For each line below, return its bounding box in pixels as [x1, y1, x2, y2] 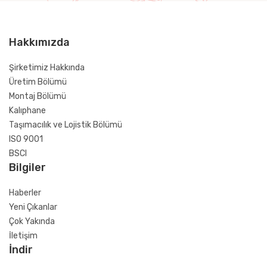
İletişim [9, 231, 38, 241]
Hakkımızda [9, 36, 70, 49]
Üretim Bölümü [9, 77, 67, 87]
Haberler [9, 188, 41, 198]
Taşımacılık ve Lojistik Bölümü [9, 120, 122, 130]
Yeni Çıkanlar [9, 202, 57, 212]
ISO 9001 [9, 134, 43, 144]
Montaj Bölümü [9, 91, 66, 101]
